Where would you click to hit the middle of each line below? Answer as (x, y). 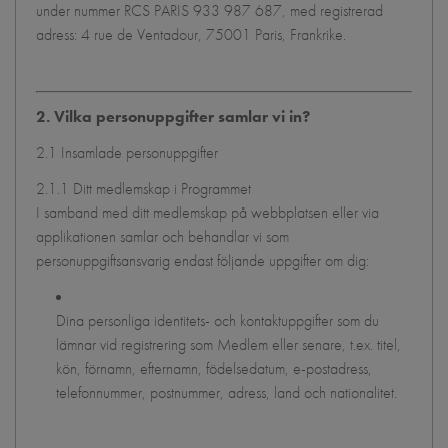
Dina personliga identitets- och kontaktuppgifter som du (217, 320)
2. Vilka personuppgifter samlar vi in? (173, 116)
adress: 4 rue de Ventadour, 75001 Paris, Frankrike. (191, 34)
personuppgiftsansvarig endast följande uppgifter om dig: (202, 260)
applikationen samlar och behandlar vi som (162, 236)
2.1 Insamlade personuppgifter (127, 152)
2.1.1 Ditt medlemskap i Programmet (143, 188)
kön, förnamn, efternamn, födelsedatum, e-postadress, (214, 368)
